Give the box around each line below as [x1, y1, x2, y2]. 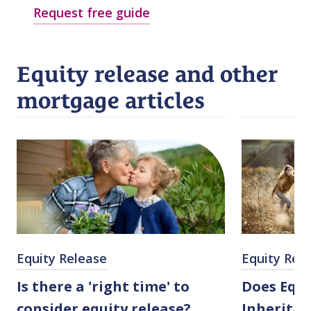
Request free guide [33, 4, 150, 22]
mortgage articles [17, 87, 205, 114]
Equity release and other [17, 61, 278, 87]
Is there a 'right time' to [17, 277, 190, 296]
